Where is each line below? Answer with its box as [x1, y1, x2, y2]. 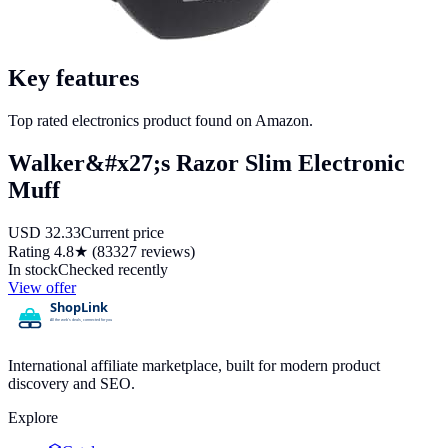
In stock [8, 260, 58, 278]
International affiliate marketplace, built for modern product [8, 356, 380, 374]
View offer [8, 278, 76, 296]
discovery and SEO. [8, 374, 135, 392]
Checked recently [58, 260, 168, 278]
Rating [8, 242, 54, 260]
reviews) [137, 242, 195, 260]
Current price [81, 223, 164, 241]
